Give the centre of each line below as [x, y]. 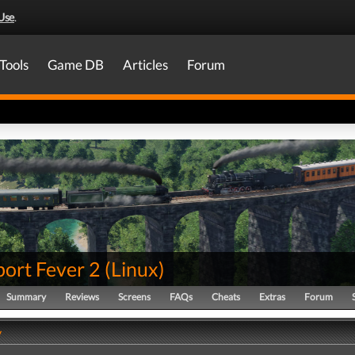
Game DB [76, 65]
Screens [134, 297]
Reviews [82, 297]
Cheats [226, 297]
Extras [272, 297]
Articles [145, 65]
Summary [26, 297]
